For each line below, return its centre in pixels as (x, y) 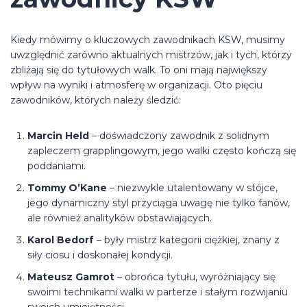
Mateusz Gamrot (71, 277)
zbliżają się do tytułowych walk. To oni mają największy (139, 70)
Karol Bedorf (61, 240)
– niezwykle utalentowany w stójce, (192, 188)
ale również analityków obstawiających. (120, 218)
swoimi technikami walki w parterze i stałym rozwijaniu (158, 292)
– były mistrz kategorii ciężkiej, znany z (187, 240)
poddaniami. (57, 166)
